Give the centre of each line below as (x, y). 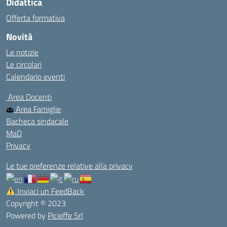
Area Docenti (29, 97)
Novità (19, 37)
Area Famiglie (37, 109)
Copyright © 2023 (36, 203)
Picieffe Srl (65, 215)
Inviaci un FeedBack (50, 191)
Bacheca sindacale (37, 121)
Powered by (27, 215)
